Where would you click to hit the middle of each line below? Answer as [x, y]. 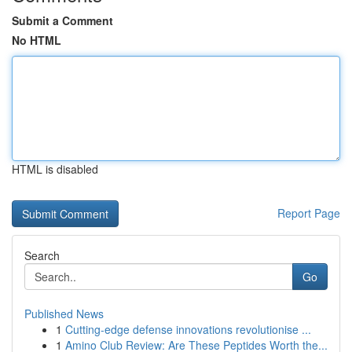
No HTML [37, 40]
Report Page [309, 213]
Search [42, 255]
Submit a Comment [62, 20]
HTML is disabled [55, 169]
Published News [64, 313]
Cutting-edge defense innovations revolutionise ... [188, 329]
